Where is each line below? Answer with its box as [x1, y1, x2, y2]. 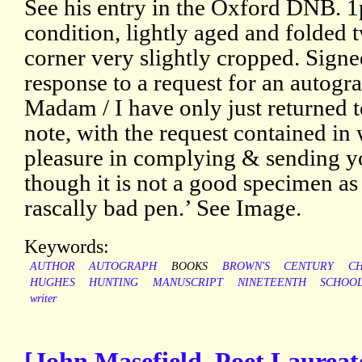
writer [29, 293, 57, 305]
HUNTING [89, 276, 139, 289]
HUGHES [29, 276, 75, 289]
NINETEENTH [237, 276, 306, 289]
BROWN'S [221, 260, 270, 273]
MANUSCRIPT [152, 276, 223, 289]
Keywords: [24, 235, 109, 258]
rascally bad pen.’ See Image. [24, 195, 301, 221]
